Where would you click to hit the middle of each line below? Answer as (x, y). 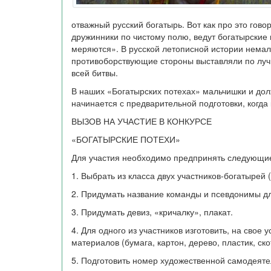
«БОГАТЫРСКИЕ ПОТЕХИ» (126, 139)
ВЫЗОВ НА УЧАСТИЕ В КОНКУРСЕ (142, 121)
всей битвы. (95, 73)
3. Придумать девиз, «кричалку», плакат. (152, 212)
